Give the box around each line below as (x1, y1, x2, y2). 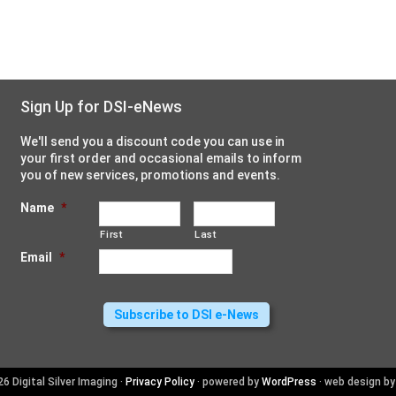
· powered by (194, 376, 262, 389)
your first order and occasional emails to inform (20, 151, 301, 166)
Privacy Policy (125, 376, 194, 389)
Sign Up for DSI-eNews (20, 97, 182, 117)
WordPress (261, 376, 316, 389)
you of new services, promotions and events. (20, 168, 280, 183)
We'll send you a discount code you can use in (20, 134, 285, 149)
